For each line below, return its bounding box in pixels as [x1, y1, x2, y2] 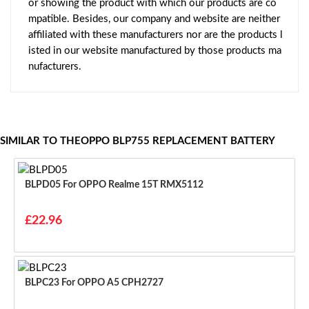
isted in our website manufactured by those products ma [28, 46, 281, 57]
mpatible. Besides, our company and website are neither [28, 14, 280, 25]
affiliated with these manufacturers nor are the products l [28, 30, 283, 41]
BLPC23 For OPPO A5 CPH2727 [61, 278, 163, 288]
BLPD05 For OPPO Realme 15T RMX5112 [63, 180, 203, 190]
